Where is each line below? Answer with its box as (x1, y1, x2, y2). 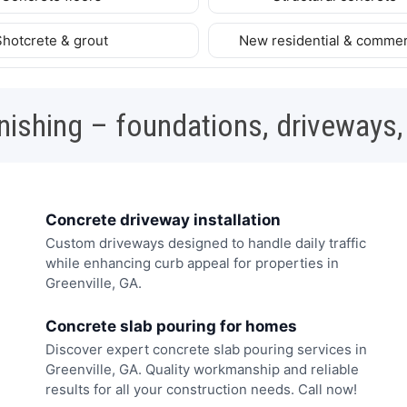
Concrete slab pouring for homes (45, 316, 297, 335)
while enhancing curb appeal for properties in (45, 254, 339, 273)
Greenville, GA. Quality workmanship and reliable (45, 360, 359, 378)
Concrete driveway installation (45, 210, 281, 229)
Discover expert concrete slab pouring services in (45, 340, 367, 358)
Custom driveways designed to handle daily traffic (45, 234, 366, 253)
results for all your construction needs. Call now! (45, 380, 357, 398)
